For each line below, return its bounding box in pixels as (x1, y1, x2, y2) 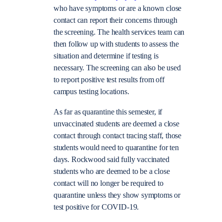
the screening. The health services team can (54, 28, 185, 37)
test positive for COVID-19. (54, 202, 141, 212)
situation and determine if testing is (54, 52, 159, 61)
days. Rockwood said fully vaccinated (54, 155, 169, 164)
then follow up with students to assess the (54, 40, 179, 49)
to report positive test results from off (54, 75, 165, 85)
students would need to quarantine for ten (54, 143, 179, 152)
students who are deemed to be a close (54, 166, 170, 176)
